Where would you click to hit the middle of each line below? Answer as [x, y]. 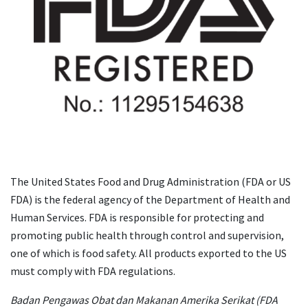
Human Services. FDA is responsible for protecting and [137, 217]
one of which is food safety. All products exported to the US [148, 253]
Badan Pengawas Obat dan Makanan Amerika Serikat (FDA [144, 300]
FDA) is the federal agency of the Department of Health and [150, 199]
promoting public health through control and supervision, [147, 235]
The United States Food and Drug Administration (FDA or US [151, 181]
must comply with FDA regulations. [93, 271]
